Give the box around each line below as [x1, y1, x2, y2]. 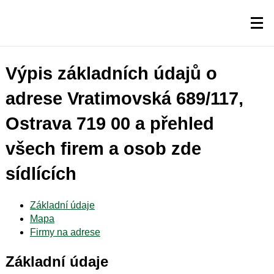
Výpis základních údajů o [5, 64, 217, 84]
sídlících [5, 164, 76, 184]
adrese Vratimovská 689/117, [5, 89, 243, 109]
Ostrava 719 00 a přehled [5, 114, 214, 134]
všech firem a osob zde [5, 139, 201, 159]
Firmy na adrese [29, 226, 100, 237]
